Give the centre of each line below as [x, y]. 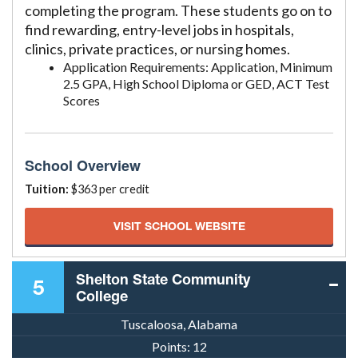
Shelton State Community [163, 278]
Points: [172, 347]
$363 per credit [110, 189]
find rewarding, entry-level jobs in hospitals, [159, 30]
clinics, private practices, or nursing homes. [157, 49]
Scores [82, 101]
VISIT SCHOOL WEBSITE [179, 226]
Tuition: [48, 189]
